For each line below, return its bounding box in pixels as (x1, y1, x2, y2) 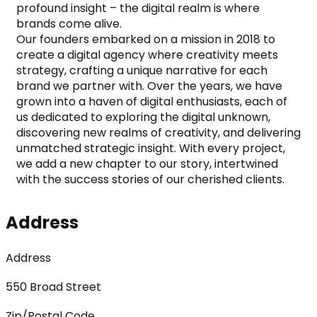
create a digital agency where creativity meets (16, 46, 278, 63)
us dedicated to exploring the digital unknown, (16, 108, 270, 125)
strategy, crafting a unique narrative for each (16, 62, 267, 79)
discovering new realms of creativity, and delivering (16, 124, 301, 141)
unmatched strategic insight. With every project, (16, 139, 285, 156)
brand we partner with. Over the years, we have (16, 77, 282, 94)
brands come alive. (16, 15, 122, 32)
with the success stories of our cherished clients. (16, 171, 284, 188)
